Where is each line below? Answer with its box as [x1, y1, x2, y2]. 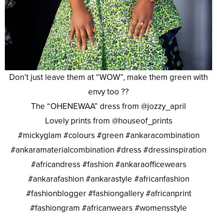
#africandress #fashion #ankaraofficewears [31, 159, 186, 170]
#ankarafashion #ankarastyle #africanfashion [28, 173, 189, 184]
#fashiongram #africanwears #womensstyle [30, 202, 187, 213]
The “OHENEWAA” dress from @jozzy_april [31, 101, 186, 111]
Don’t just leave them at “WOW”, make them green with [9, 72, 208, 82]
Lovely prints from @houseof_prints [45, 115, 172, 126]
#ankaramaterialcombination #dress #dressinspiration [11, 144, 206, 155]
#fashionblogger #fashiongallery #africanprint [26, 188, 191, 199]
